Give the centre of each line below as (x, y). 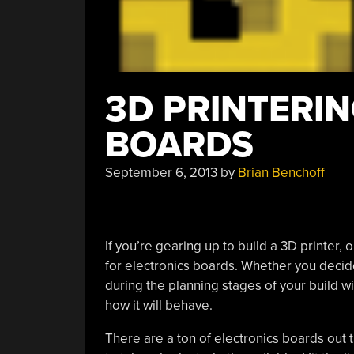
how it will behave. (158, 305)
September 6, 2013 (161, 173)
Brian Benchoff (281, 173)
